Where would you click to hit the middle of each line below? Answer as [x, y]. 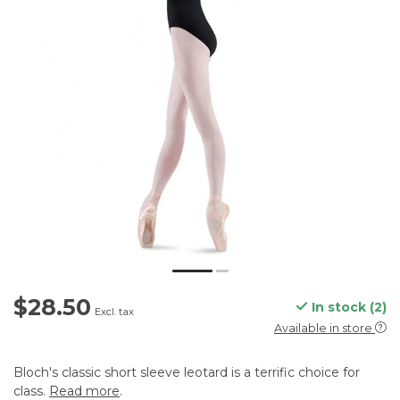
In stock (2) [347, 308]
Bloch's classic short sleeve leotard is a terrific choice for [187, 373]
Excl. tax [114, 312]
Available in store [323, 329]
